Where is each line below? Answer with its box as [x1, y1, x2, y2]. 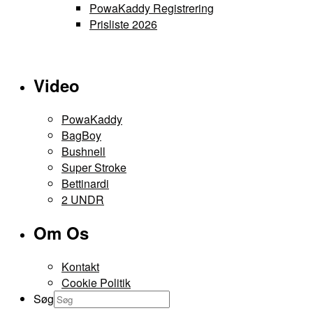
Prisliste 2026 [89, 15, 157, 32]
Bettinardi [61, 175, 109, 191]
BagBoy [61, 126, 101, 143]
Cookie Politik [61, 275, 131, 291]
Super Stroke [61, 159, 126, 175]
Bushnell [61, 143, 105, 159]
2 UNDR [61, 191, 104, 208]
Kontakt [61, 259, 99, 275]
